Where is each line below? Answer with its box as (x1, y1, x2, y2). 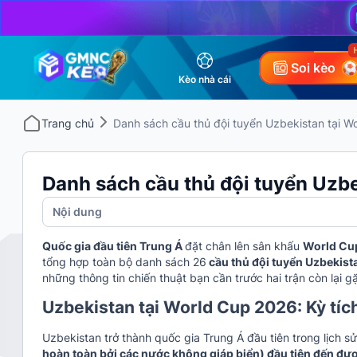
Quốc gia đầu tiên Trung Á (42, 238, 185, 253)
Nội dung (53, 204, 102, 218)
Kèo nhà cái (178, 73, 231, 85)
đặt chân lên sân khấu (185, 238, 303, 253)
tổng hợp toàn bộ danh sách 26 (42, 254, 206, 269)
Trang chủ (41, 116, 94, 131)
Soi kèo (291, 59, 336, 76)
